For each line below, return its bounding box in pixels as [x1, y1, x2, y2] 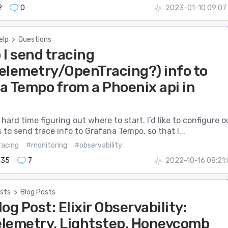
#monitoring [25, 140, 67, 150]
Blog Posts [20, 187, 55, 196]
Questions [18, 35, 51, 44]
